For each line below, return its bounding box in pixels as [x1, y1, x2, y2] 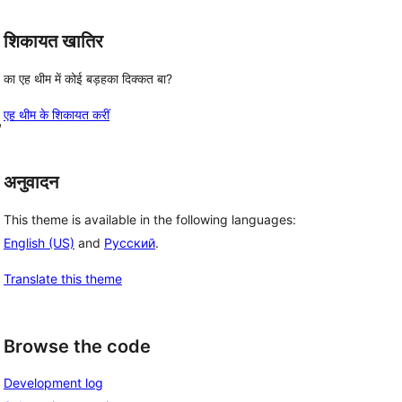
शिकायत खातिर [4, 31, 103, 53]
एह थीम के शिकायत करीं [4, 107, 109, 122]
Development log [4, 375, 103, 391]
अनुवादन [4, 171, 58, 193]
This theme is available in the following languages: [4, 211, 296, 227]
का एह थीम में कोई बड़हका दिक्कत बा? [4, 71, 172, 86]
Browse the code [4, 335, 151, 357]
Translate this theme [4, 270, 122, 286]
